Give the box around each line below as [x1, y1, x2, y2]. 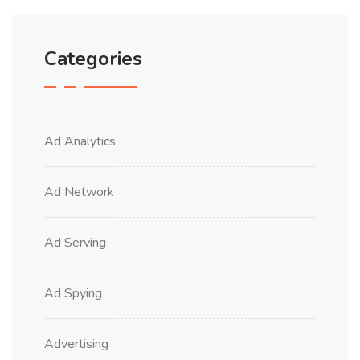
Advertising [44, 335, 108, 354]
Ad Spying [44, 284, 102, 303]
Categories [44, 46, 142, 72]
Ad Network [44, 183, 114, 202]
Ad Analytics [44, 133, 116, 151]
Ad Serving [44, 234, 106, 252]
